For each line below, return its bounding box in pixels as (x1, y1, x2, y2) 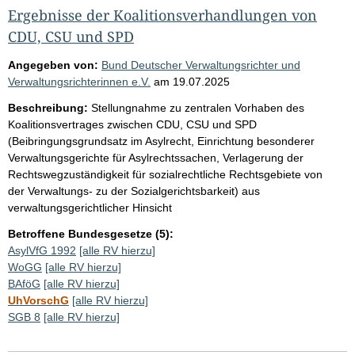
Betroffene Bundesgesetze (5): (8, 227, 174, 240)
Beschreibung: (8, 101, 88, 114)
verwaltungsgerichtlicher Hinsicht (8, 200, 172, 214)
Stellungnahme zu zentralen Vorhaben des (91, 101, 304, 114)
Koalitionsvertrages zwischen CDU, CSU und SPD (8, 117, 257, 131)
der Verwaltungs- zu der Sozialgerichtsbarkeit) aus (8, 184, 260, 197)
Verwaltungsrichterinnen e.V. (8, 74, 151, 88)
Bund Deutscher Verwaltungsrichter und (101, 58, 300, 71)
